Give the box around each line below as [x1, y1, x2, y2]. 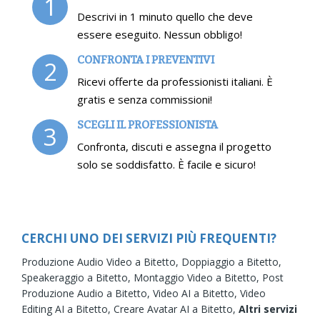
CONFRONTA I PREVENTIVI [77, 51, 214, 67]
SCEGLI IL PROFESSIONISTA [77, 116, 218, 132]
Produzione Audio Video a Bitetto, [21, 254, 181, 269]
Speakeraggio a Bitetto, [21, 270, 134, 284]
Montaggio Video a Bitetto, [134, 270, 262, 284]
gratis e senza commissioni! [77, 91, 212, 106]
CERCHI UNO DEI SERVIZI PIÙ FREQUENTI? [21, 229, 276, 246]
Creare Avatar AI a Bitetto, [114, 301, 239, 316]
